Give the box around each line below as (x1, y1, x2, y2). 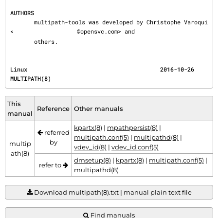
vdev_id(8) (74, 143, 107, 151)
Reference (37, 105, 70, 113)
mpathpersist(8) (107, 124, 158, 132)
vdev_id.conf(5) (111, 143, 159, 151)
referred (42, 128, 70, 137)
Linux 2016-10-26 (10, 65, 194, 73)
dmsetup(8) (74, 156, 111, 164)
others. (34, 37, 58, 46)
